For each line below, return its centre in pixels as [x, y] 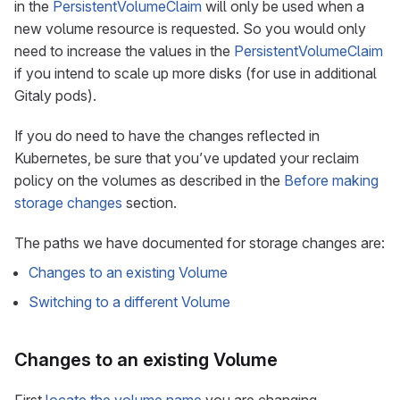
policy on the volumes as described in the [149, 180]
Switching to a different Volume [129, 302]
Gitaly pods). [55, 96]
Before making [331, 180]
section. [150, 203]
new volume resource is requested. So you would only [190, 29]
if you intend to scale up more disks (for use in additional [196, 73]
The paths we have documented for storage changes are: [200, 243]
